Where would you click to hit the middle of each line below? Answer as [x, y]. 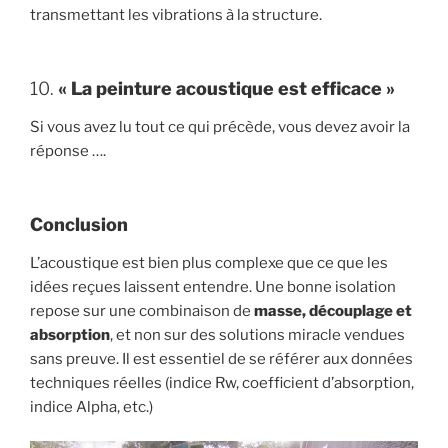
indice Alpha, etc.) [91, 406]
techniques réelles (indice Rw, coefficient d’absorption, [222, 382]
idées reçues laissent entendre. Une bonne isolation [213, 286]
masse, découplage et [333, 310]
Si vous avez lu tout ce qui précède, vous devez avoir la [220, 126]
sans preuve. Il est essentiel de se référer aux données [221, 358]
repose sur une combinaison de [142, 310]
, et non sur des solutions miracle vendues [257, 334]
